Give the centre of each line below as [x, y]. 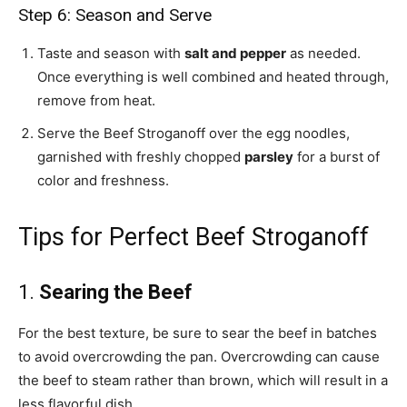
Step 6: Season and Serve [115, 15]
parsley [269, 157]
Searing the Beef [116, 293]
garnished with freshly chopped [141, 157]
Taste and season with [111, 54]
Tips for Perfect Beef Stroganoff [194, 238]
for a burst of [337, 157]
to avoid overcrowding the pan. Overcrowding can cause [199, 357]
